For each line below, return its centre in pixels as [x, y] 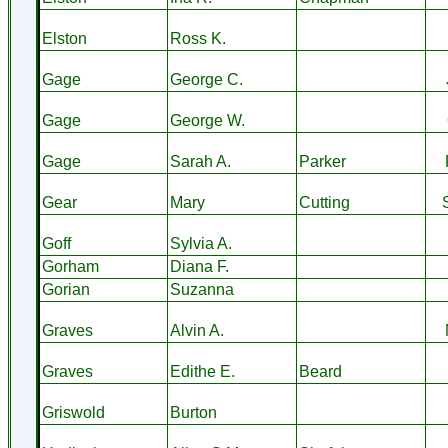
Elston [64, 38]
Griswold [73, 412]
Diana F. [199, 266]
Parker [322, 161]
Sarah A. [200, 161]
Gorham [70, 266]
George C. [206, 79]
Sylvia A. [200, 243]
